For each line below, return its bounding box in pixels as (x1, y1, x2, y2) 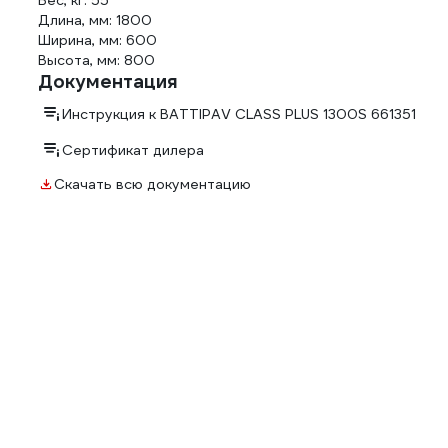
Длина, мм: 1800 (38, 11, 152, 29)
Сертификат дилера (62, 141, 204, 159)
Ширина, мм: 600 (38, 31, 157, 49)
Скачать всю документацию (54, 175, 251, 193)
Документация (38, 70, 178, 93)
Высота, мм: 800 (38, 51, 155, 69)
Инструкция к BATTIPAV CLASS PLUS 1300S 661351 (62, 105, 416, 123)
